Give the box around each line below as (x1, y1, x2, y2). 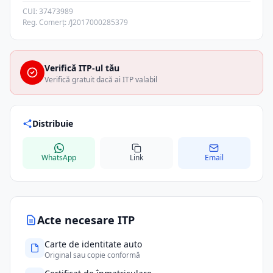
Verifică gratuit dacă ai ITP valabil (44, 74, 157, 85)
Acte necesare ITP (37, 213, 135, 227)
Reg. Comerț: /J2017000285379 (23, 17, 128, 27)
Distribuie (32, 118, 73, 129)
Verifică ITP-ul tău (44, 62, 119, 74)
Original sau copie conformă (44, 250, 140, 260)
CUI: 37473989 (23, 6, 73, 16)
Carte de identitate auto (44, 238, 142, 250)
